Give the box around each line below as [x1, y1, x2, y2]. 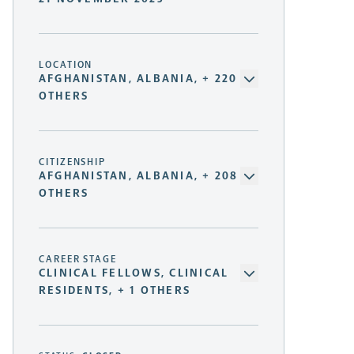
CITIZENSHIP [39, 156, 107, 168]
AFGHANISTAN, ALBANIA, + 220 [39, 72, 238, 86]
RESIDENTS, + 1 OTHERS [39, 284, 191, 298]
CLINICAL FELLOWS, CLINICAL [39, 266, 229, 281]
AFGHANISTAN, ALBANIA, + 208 [39, 169, 239, 183]
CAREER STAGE [39, 254, 118, 265]
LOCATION [39, 59, 93, 71]
